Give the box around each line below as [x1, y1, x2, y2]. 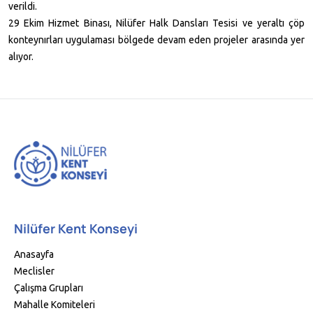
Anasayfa [14, 249, 54, 261]
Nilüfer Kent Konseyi [14, 220, 138, 238]
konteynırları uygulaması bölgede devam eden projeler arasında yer [8, 34, 305, 46]
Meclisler [14, 265, 54, 277]
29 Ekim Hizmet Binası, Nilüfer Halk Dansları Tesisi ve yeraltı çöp [8, 17, 305, 29]
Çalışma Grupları [14, 282, 83, 294]
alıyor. [8, 51, 36, 63]
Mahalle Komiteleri [14, 299, 95, 311]
